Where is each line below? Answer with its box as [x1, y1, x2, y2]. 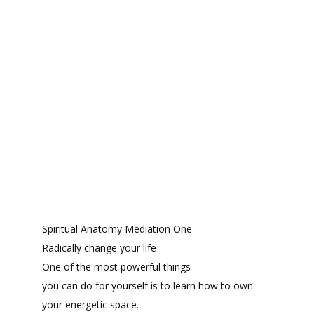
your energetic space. [41, 298, 142, 312]
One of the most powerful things [41, 260, 191, 274]
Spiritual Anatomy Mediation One [41, 222, 192, 236]
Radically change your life [41, 241, 159, 255]
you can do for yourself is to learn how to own [41, 279, 253, 293]
